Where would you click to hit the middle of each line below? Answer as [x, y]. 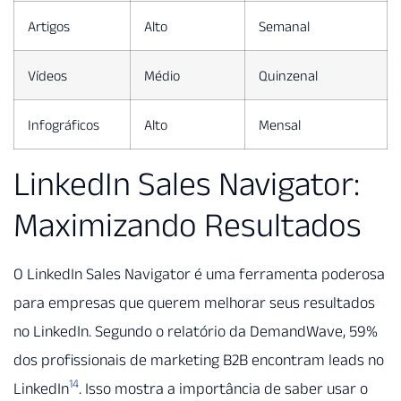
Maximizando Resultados [188, 224]
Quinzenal [288, 75]
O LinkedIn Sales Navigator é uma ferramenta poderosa [199, 273]
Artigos [49, 26]
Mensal [280, 124]
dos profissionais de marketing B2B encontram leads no [199, 359]
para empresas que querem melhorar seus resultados [194, 302]
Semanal [284, 26]
